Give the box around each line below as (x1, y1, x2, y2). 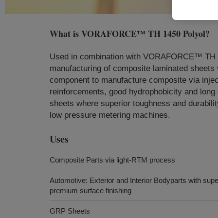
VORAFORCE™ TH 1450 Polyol (81, 27, 205, 40)
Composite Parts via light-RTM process (50, 156, 175, 164)
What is (50, 27, 81, 40)
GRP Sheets (50, 207, 90, 215)
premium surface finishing (50, 186, 131, 195)
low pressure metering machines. (50, 110, 170, 120)
